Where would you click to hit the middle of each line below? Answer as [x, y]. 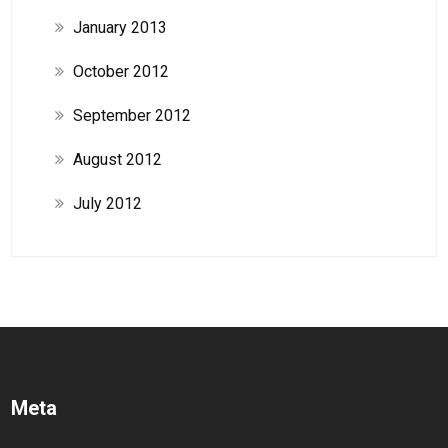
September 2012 [131, 115]
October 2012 [120, 71]
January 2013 [119, 27]
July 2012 [107, 203]
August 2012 [117, 159]
